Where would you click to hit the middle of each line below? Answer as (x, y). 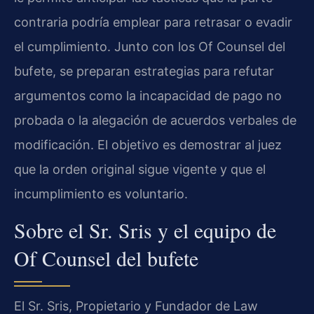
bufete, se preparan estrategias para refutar (144, 71)
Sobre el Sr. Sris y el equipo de (145, 230)
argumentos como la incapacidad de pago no (148, 95)
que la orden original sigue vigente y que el (140, 169)
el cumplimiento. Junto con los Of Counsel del (150, 46)
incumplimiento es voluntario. (101, 193)
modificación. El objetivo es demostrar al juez (148, 144)
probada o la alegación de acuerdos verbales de (155, 120)
